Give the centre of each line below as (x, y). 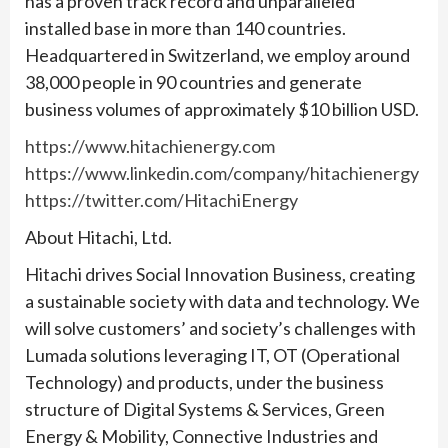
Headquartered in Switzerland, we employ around (217, 54)
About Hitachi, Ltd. (98, 236)
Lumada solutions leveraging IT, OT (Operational (212, 354)
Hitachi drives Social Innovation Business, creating (220, 273)
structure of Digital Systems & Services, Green (205, 408)
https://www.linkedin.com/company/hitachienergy (222, 172)
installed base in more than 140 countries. (185, 27)
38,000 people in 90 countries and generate (193, 81)
